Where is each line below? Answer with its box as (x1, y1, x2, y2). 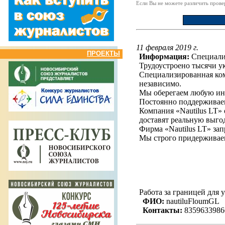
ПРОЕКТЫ (87, 50, 120, 57)
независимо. (139, 79, 182, 88)
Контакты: (142, 206, 182, 214)
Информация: (139, 52, 190, 61)
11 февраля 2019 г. (136, 43, 198, 52)
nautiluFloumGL (164, 197, 219, 205)
